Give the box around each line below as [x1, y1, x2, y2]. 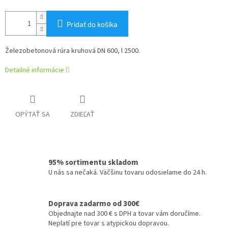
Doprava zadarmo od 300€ [48, 197, 139, 209]
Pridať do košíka [67, 19, 118, 28]
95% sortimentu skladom [48, 157, 138, 168]
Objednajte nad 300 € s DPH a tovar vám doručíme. [48, 208, 201, 219]
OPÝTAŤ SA [15, 109, 50, 120]
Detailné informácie [5, 65, 64, 75]
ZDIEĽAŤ [70, 109, 95, 120]
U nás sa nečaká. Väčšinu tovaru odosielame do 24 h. [48, 167, 207, 178]
